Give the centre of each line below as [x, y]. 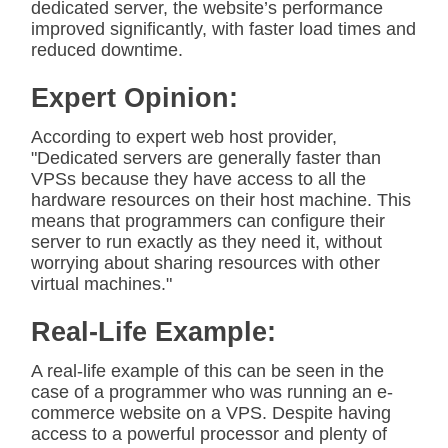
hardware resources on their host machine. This [221, 200]
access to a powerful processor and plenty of [209, 434]
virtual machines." [101, 284]
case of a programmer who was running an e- [212, 392]
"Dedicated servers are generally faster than [206, 158]
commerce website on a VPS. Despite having [211, 413]
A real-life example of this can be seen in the [207, 371]
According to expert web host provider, [184, 137]
